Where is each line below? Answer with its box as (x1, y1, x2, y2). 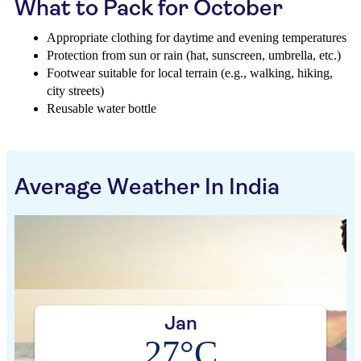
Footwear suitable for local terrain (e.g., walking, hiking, (47, 66, 333, 80)
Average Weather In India (15, 173, 280, 200)
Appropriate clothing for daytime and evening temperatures (47, 31, 346, 44)
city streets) (47, 84, 104, 98)
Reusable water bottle (47, 102, 156, 115)
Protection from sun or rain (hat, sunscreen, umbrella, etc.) (47, 48, 341, 62)
